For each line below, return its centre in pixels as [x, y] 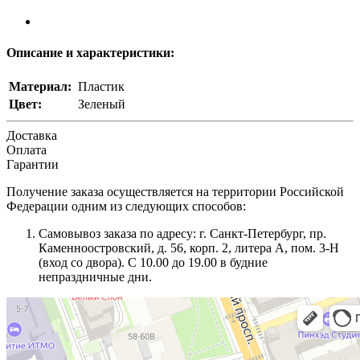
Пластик [101, 87]
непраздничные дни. [95, 277]
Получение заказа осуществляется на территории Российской [175, 192]
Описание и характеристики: [90, 53]
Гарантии [33, 165]
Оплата [27, 150]
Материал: [40, 87]
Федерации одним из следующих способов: [126, 207]
